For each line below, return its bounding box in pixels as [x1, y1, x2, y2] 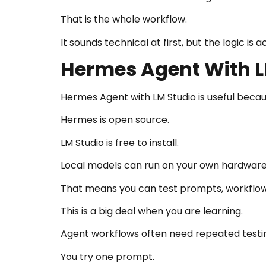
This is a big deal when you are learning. [61, 204, 243, 218]
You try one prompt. [61, 249, 154, 264]
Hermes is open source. [61, 113, 169, 127]
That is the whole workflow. [61, 12, 187, 27]
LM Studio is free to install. [61, 135, 179, 150]
